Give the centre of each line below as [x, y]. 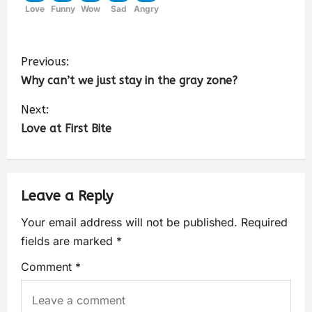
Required [264, 222]
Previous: [45, 61]
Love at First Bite [66, 128]
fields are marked [69, 241]
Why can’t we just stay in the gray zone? [129, 80]
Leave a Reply [67, 196]
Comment [48, 266]
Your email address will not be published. [129, 222]
